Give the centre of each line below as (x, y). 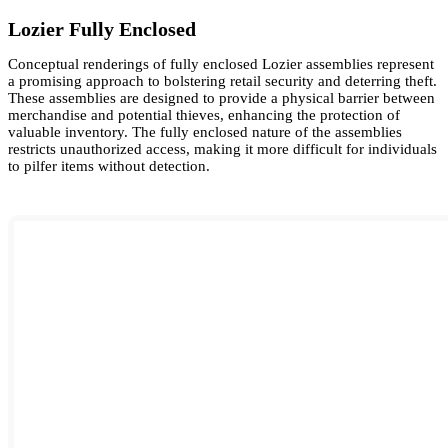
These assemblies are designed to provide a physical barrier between (221, 98)
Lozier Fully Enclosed (102, 29)
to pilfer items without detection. (109, 166)
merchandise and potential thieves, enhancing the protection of (204, 115)
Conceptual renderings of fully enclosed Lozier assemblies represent (221, 64)
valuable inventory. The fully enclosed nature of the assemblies (205, 132)
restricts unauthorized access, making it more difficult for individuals (222, 149)
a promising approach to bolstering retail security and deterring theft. (222, 81)
